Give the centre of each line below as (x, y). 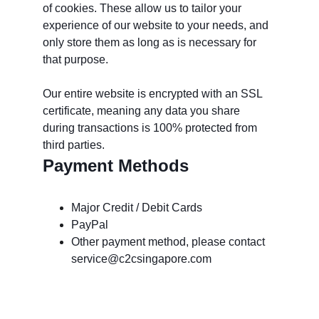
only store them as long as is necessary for (151, 43)
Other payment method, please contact (169, 242)
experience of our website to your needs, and (157, 26)
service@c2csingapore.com (141, 259)
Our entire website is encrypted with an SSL (154, 94)
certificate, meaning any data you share (143, 111)
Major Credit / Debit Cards (137, 208)
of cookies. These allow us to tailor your (143, 9)
